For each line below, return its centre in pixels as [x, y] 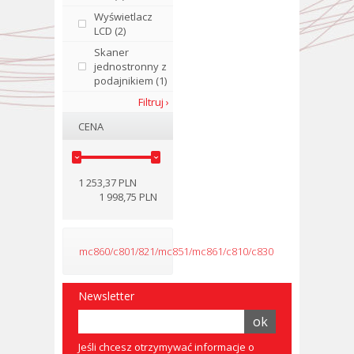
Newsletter [106, 296]
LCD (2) [110, 31]
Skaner [111, 52]
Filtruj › [154, 102]
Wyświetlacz [123, 17]
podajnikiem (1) [130, 81]
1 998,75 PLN [128, 197]
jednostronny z [130, 66]
